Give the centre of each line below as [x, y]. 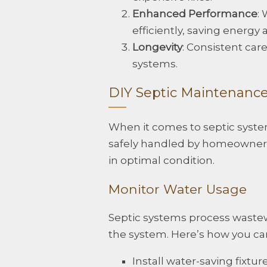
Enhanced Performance [195, 14]
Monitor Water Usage [178, 189]
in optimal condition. [162, 161]
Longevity [157, 47]
